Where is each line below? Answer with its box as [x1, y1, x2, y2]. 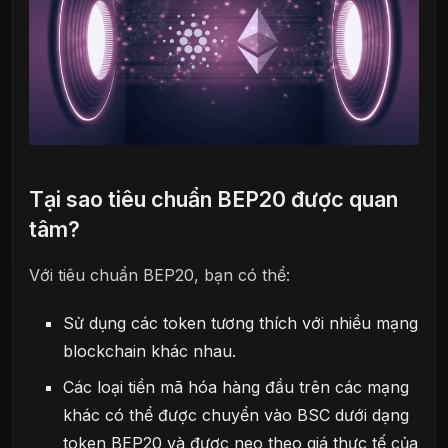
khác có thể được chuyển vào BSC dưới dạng [63, 404, 410, 425]
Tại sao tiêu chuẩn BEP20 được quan [29, 186, 398, 213]
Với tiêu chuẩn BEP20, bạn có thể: [29, 265, 290, 286]
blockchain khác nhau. [63, 340, 237, 361]
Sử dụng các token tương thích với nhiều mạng [63, 312, 419, 333]
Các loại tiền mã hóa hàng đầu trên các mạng [63, 376, 410, 397]
